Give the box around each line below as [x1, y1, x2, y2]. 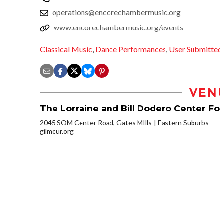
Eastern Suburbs [158, 118, 209, 127]
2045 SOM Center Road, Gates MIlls [40, 118, 152, 127]
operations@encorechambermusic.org [52, 7, 181, 17]
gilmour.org [40, 127, 74, 136]
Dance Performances [95, 44, 166, 54]
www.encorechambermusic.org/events [54, 22, 183, 32]
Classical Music [40, 44, 92, 54]
